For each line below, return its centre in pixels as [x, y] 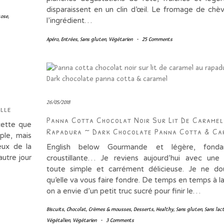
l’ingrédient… [69, 21]
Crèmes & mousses [109, 209]
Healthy [164, 209]
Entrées [69, 39]
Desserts [143, 209]
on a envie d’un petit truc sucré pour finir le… [123, 191]
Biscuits [55, 209]
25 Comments [157, 39]
